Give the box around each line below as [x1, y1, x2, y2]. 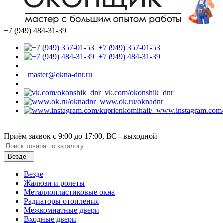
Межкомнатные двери [24, 205, 99, 214]
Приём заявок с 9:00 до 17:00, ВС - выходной [4, 131, 157, 140]
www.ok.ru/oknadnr [96, 97, 163, 106]
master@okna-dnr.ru [24, 70, 92, 79]
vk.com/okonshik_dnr [101, 88, 173, 97]
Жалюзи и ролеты [24, 178, 85, 187]
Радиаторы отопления [24, 196, 99, 205]
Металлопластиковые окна [24, 187, 115, 196]
